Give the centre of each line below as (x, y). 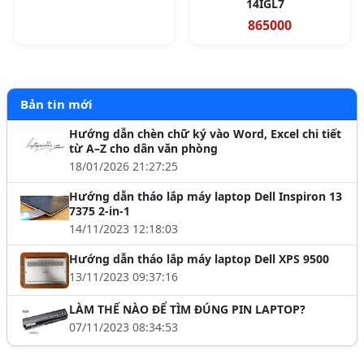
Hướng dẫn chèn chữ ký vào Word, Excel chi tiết (205, 134)
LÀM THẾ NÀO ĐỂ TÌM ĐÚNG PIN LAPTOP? (187, 310)
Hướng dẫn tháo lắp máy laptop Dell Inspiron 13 (206, 197)
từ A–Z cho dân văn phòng (143, 149)
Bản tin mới (56, 104)
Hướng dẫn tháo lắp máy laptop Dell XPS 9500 (199, 259)
